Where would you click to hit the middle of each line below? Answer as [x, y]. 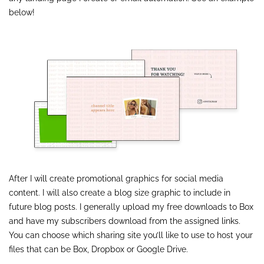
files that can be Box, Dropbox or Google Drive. [98, 249]
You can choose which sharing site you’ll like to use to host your [131, 235]
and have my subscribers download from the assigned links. [125, 221]
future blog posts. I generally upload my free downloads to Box [131, 207]
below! [23, 12]
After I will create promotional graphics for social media [116, 178]
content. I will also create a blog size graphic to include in [120, 192]
